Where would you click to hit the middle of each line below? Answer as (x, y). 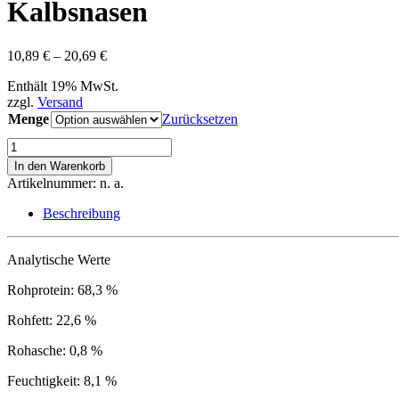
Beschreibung (81, 213)
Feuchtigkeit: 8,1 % (62, 380)
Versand (60, 102)
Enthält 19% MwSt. (63, 85)
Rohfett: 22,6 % (52, 320)
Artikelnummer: (52, 183)
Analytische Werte (59, 259)
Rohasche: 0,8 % (55, 350)
